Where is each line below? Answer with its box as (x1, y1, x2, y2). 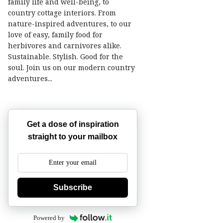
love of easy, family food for (8, 30, 103, 39)
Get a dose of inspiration (26, 120, 119, 128)
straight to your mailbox (28, 132, 117, 141)
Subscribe (53, 183, 92, 192)
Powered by (33, 214, 65, 222)
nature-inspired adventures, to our (8, 19, 131, 28)
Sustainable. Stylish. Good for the (8, 52, 123, 61)
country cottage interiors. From (8, 8, 116, 17)
